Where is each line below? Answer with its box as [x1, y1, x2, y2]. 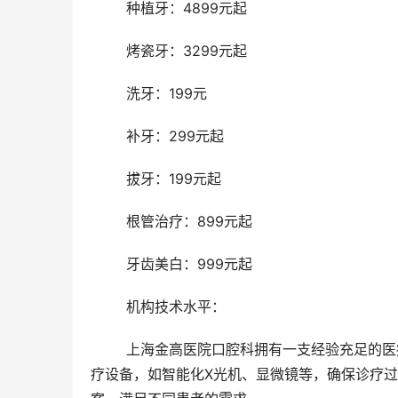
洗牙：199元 [126, 84, 207, 103]
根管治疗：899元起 [126, 212, 252, 231]
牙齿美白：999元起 [126, 255, 252, 274]
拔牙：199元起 [126, 170, 221, 188]
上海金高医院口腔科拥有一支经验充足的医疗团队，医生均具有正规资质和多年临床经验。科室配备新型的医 [91, 340, 126, 359]
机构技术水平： [126, 298, 230, 316]
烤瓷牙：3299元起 [126, 42, 247, 60]
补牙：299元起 [126, 127, 224, 146]
